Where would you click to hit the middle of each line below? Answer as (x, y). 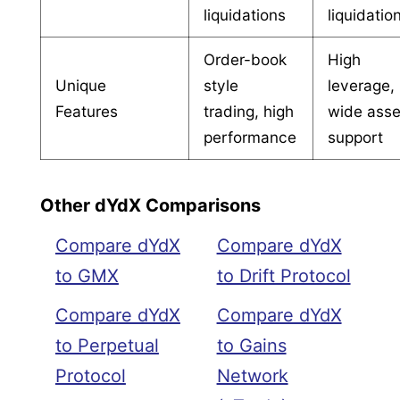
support (356, 137)
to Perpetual (107, 346)
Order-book (246, 59)
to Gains (251, 346)
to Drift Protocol (283, 276)
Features (87, 111)
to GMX (87, 276)
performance (250, 137)
